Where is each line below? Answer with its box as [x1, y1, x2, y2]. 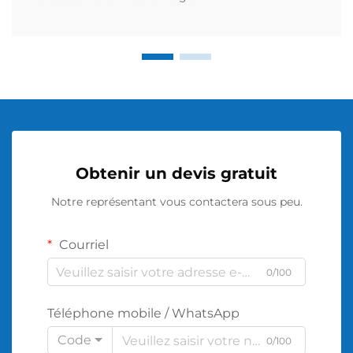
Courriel [56, 237, 109, 253]
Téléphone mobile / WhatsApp [47, 306, 240, 321]
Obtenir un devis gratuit [76, 164, 277, 184]
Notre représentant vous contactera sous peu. [50, 195, 303, 210]
